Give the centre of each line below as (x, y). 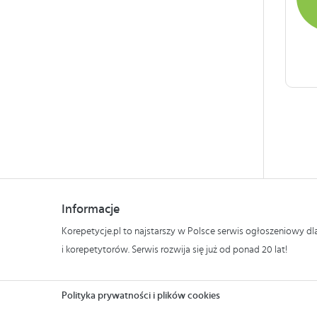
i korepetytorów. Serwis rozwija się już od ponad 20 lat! (174, 250)
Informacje (91, 209)
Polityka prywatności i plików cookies (141, 296)
